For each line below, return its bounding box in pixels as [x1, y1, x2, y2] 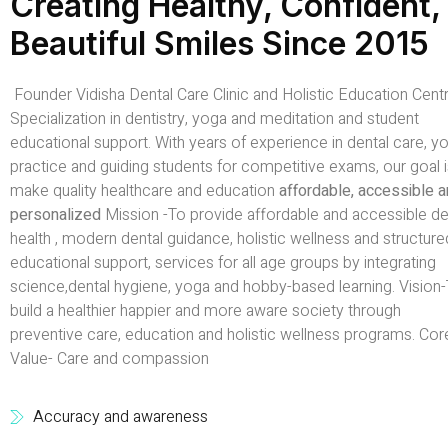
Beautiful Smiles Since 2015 [10, 24, 429, 64]
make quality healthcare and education [10, 179, 279, 204]
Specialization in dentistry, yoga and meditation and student [10, 107, 419, 132]
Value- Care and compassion [10, 347, 209, 372]
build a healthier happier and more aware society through [10, 299, 401, 324]
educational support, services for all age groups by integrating [10, 251, 436, 276]
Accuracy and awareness [32, 405, 208, 430]
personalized [10, 203, 105, 228]
